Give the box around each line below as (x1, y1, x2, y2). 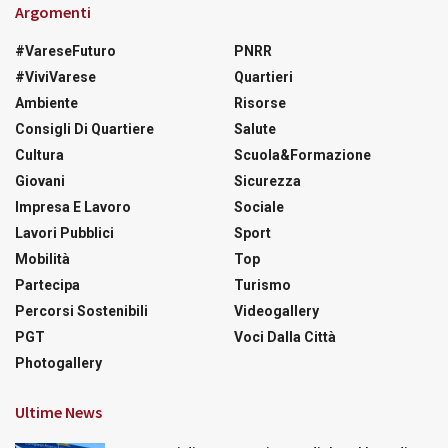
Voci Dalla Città (234, 328, 336, 345)
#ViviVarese (15, 68, 96, 85)
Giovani (15, 172, 65, 189)
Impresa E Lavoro (15, 198, 131, 215)
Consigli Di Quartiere (15, 120, 154, 137)
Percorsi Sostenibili (15, 302, 148, 319)
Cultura (15, 146, 64, 163)
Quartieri (234, 68, 293, 85)
